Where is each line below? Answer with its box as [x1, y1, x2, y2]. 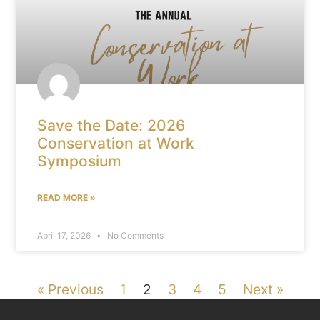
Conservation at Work [37, 134, 195, 153]
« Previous [36, 281, 104, 299]
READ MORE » [37, 192, 96, 204]
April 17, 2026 [37, 230, 94, 241]
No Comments [105, 230, 164, 241]
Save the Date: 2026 [37, 116, 186, 135]
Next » [242, 281, 284, 299]
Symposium [37, 152, 122, 171]
